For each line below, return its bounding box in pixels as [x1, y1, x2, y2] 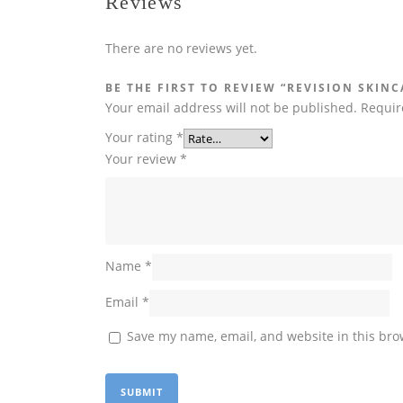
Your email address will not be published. [105, 99, 357, 116]
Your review [105, 150, 180, 168]
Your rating [105, 129, 176, 146]
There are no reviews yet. [105, 40, 257, 57]
